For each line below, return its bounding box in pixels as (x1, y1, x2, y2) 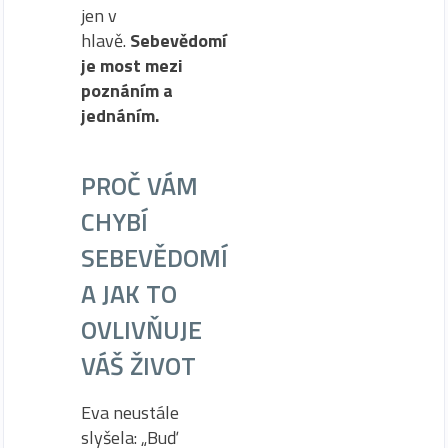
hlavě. (81, 27, 130, 55)
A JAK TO (81, 274, 177, 314)
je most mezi (81, 52, 183, 80)
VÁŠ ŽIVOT (81, 346, 196, 386)
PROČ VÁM (81, 166, 198, 206)
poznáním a (81, 77, 173, 105)
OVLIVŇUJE (81, 310, 202, 350)
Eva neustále (81, 399, 179, 427)
